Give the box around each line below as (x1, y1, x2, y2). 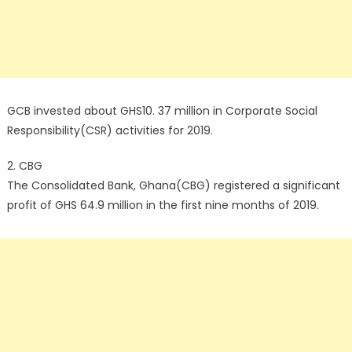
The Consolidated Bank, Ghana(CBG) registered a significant (6, 178, 340, 193)
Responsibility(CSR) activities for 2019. (6, 123, 213, 138)
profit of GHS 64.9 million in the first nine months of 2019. (6, 197, 319, 213)
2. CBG (6, 158, 42, 174)
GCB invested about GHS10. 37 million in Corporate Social (6, 103, 317, 119)
